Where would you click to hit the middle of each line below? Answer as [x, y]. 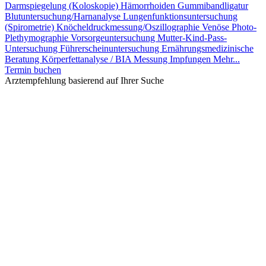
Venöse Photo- [229, 27]
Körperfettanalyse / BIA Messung [106, 59]
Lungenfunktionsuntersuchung [180, 17]
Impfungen [191, 59]
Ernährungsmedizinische [208, 49]
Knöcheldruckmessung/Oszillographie [129, 27]
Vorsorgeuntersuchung [114, 38]
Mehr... [227, 59]
